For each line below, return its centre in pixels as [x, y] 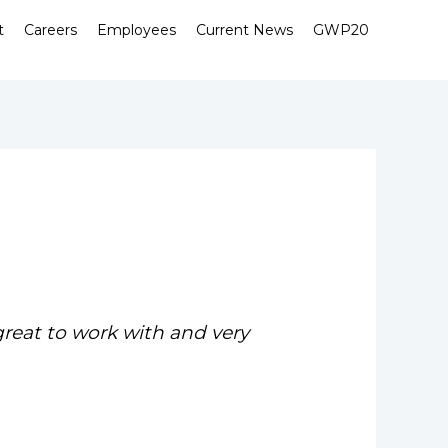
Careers [50, 29]
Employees [136, 29]
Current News [244, 29]
